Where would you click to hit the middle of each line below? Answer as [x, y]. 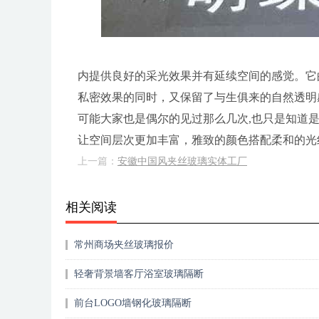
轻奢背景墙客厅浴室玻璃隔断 [138, 274]
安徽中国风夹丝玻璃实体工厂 [182, 161]
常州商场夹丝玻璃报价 [124, 245]
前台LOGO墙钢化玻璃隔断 [132, 303]
